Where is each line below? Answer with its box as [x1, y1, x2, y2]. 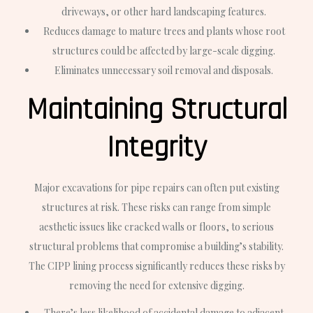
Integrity [106, 129, 207, 168]
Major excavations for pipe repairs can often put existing [34, 181, 279, 195]
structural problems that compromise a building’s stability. [29, 240, 284, 254]
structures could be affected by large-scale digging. [52, 44, 275, 58]
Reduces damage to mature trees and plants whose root [43, 24, 285, 38]
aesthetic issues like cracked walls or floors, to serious [39, 220, 274, 234]
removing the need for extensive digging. [68, 279, 245, 293]
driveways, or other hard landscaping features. [61, 5, 266, 19]
